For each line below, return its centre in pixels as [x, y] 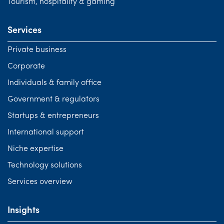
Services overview [40, 182]
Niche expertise [35, 149]
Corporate [26, 67]
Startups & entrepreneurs [53, 116]
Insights [23, 211]
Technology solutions [45, 166]
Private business [37, 50]
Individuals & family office [54, 83]
